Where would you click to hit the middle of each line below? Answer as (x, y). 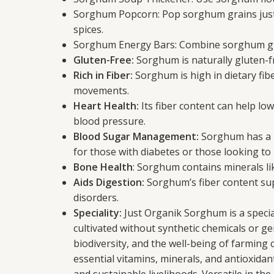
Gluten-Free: (104, 60)
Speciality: (98, 213)
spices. (88, 29)
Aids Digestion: (109, 182)
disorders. (96, 198)
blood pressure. (109, 121)
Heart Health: (106, 106)
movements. (101, 91)
